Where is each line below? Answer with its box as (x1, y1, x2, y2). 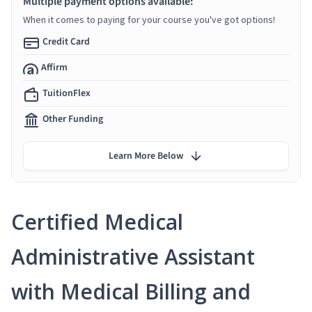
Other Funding (42, 111, 103, 126)
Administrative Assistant (11, 242, 255, 271)
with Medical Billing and (11, 276, 251, 306)
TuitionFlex (42, 86, 91, 100)
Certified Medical (11, 207, 183, 236)
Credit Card (42, 34, 90, 49)
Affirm (41, 60, 68, 75)
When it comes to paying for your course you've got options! (23, 13, 275, 26)
